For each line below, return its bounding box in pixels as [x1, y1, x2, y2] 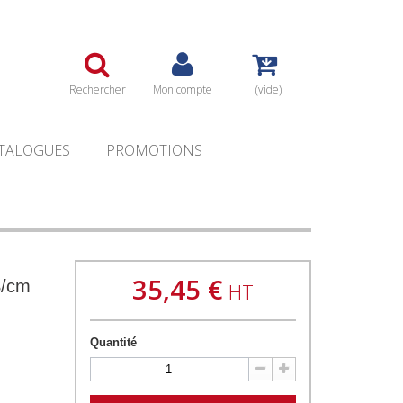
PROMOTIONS [105, 140, 202, 161]
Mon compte [153, 82, 213, 97]
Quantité [90, 336, 138, 350]
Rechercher [68, 82, 126, 97]
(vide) [255, 82, 282, 97]
